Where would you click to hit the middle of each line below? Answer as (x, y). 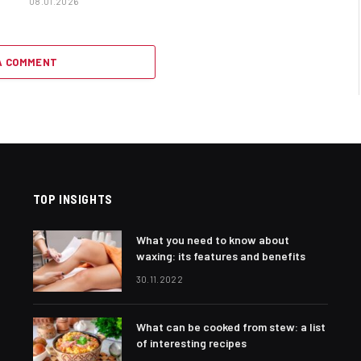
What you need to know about (212, 239)
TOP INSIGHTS (73, 199)
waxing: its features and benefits (220, 255)
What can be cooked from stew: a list (230, 326)
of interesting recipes (191, 342)
